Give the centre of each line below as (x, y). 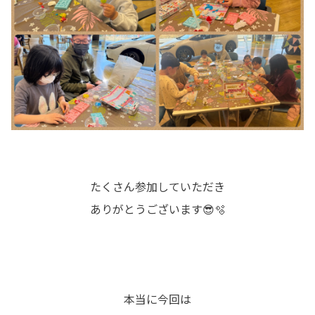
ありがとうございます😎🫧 (157, 209)
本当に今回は (157, 299)
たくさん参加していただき (157, 187)
